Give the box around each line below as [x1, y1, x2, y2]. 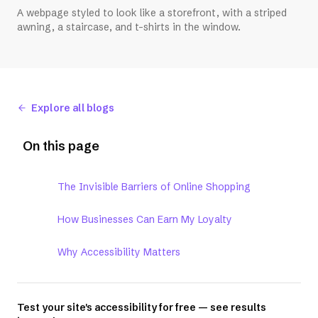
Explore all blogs [31, 101, 115, 114]
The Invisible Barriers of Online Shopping [57, 180, 251, 194]
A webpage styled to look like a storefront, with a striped [17, 6, 287, 20]
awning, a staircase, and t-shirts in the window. [17, 21, 241, 34]
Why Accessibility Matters [57, 246, 180, 259]
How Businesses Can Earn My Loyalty [57, 213, 232, 226]
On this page [23, 138, 99, 155]
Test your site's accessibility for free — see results [17, 301, 266, 314]
